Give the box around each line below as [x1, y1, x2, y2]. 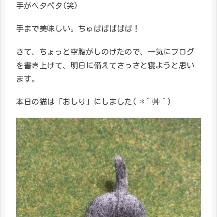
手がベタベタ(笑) [16, 2, 78, 10]
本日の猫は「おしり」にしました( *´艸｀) [16, 97, 171, 106]
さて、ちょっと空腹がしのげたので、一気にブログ [16, 47, 194, 56]
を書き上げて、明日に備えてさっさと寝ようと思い [16, 61, 194, 69]
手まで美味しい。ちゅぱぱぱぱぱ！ [16, 25, 140, 33]
